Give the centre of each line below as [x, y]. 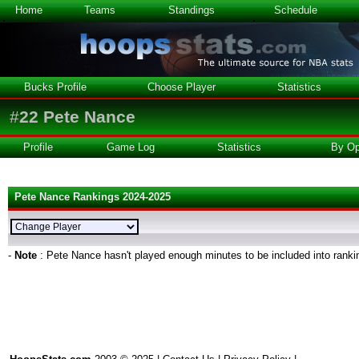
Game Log [131, 147]
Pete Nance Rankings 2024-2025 [93, 197]
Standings [191, 10]
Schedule [295, 10]
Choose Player [182, 87]
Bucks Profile [55, 87]
